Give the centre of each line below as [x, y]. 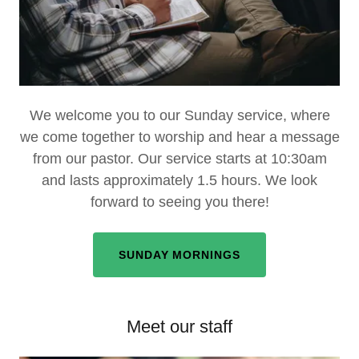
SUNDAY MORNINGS [179, 255]
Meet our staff [179, 327]
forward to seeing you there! [179, 202]
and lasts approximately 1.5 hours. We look [179, 181]
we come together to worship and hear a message [179, 137]
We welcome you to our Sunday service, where [179, 116]
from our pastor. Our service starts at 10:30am [179, 159]
